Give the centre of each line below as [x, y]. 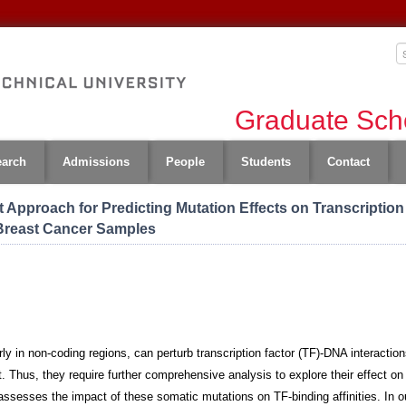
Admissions [96, 162]
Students [266, 162]
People [185, 162]
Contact [348, 162]
